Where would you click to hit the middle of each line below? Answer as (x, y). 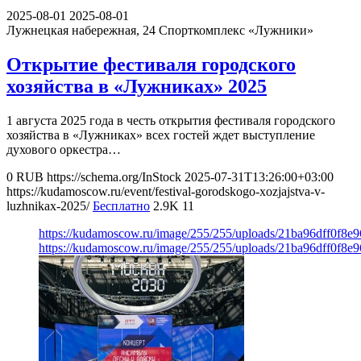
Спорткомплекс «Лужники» (236, 30)
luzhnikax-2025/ (48, 205)
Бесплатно (121, 205)
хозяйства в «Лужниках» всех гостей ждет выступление (161, 135)
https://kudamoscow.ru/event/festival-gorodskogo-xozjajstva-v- (166, 191)
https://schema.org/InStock (114, 176)
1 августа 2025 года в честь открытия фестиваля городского (171, 120)
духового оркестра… (64, 149)
